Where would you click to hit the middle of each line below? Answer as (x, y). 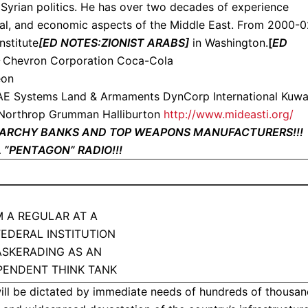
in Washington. (229, 43)
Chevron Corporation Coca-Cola (88, 60)
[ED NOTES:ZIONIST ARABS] (114, 43)
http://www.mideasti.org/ (229, 114)
